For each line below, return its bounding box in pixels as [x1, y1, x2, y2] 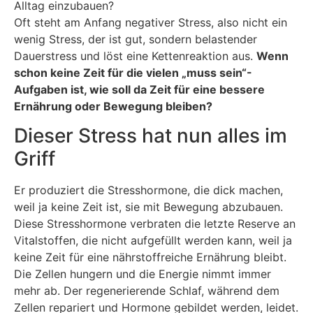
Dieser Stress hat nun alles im [14, 124, 287, 148]
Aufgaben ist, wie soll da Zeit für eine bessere [14, 82, 265, 96]
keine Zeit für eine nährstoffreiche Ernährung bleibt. [14, 250, 286, 265]
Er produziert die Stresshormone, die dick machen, [14, 183, 283, 198]
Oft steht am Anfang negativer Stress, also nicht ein [14, 15, 287, 29]
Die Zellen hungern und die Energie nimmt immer [14, 267, 271, 282]
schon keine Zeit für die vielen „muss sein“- [14, 65, 252, 80]
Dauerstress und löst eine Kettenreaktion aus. [14, 48, 256, 63]
